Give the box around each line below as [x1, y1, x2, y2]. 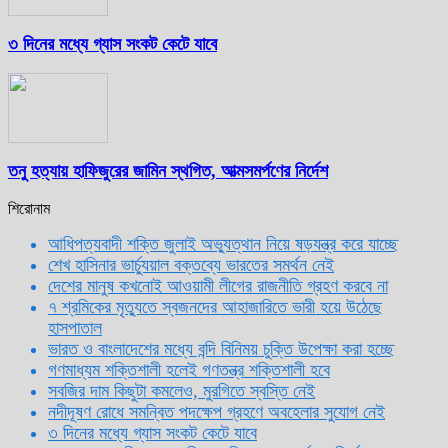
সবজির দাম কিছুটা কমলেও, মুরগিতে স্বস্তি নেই [48, 380, 315, 401]
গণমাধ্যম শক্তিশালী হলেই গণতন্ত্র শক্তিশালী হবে [48, 359, 330, 380]
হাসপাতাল [48, 317, 102, 338]
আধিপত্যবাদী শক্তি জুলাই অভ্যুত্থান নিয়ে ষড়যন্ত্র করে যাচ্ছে [48, 233, 398, 254]
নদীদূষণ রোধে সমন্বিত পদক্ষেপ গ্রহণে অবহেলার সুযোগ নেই [48, 401, 385, 422]
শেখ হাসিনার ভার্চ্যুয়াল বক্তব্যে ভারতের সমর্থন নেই [48, 254, 334, 275]
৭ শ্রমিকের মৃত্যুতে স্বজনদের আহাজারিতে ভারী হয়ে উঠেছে [48, 296, 382, 317]
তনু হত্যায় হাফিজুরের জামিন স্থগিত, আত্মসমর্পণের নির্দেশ [8, 160, 328, 181]
